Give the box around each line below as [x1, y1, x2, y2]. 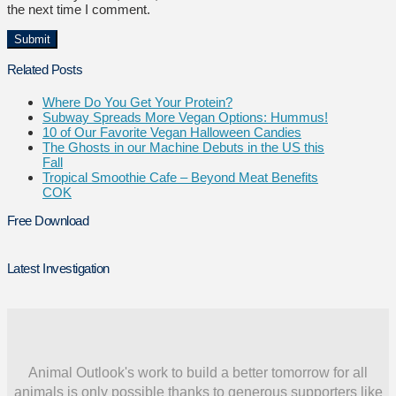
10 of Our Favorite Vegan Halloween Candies [42, 125, 301, 141]
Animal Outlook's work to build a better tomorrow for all [28, 364, 368, 380]
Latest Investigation [7, 260, 110, 276]
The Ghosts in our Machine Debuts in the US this [42, 140, 324, 156]
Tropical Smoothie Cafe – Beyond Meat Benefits [42, 170, 318, 186]
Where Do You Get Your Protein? [42, 95, 232, 110]
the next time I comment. [7, 2, 150, 18]
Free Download [7, 213, 89, 229]
